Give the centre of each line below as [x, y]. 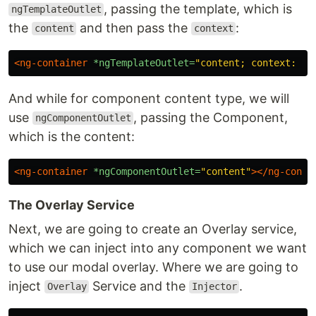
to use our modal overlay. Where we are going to [153, 267]
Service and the [139, 286]
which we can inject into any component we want [158, 248]
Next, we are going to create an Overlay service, [153, 229]
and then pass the [134, 28]
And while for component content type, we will [149, 98]
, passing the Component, [211, 117]
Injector [214, 287]
